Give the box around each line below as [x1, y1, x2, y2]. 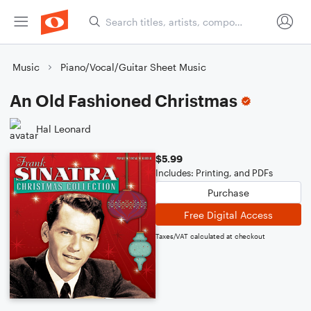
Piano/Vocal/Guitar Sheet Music [60, 61, 206, 73]
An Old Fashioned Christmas [10, 90, 237, 110]
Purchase [208, 186, 249, 199]
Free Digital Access [184, 208, 273, 221]
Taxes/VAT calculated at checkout [155, 232, 265, 240]
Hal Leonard [36, 122, 91, 135]
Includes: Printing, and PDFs [155, 167, 273, 178]
